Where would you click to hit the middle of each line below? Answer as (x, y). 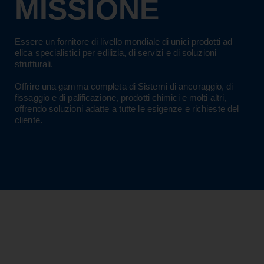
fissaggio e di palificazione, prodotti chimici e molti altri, (121, 98)
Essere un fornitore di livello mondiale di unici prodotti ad (124, 42)
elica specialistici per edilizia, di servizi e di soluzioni (115, 53)
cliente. (29, 120)
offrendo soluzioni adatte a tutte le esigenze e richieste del (127, 109)
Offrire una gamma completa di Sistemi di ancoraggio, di (124, 87)
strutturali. (34, 64)
